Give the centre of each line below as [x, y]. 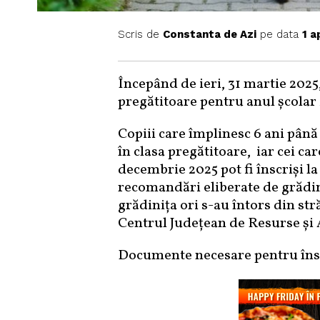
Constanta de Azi [209, 35]
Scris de [140, 35]
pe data [279, 35]
